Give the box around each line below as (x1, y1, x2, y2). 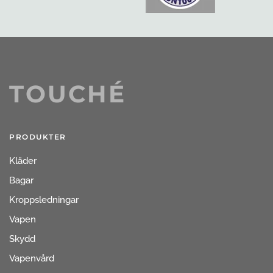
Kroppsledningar (9, 194, 79, 205)
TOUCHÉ (9, 79, 126, 108)
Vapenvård (9, 252, 54, 264)
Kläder (9, 155, 37, 166)
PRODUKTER (9, 132, 66, 141)
